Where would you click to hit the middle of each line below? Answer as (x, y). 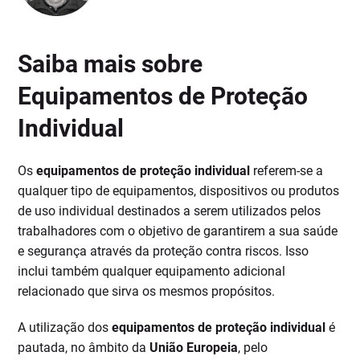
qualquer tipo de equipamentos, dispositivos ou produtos (179, 191)
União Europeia (194, 348)
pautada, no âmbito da (84, 348)
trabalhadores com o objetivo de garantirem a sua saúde (178, 231)
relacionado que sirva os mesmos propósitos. (147, 292)
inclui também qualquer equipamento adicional (152, 272)
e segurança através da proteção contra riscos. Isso (164, 252)
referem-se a (287, 171)
